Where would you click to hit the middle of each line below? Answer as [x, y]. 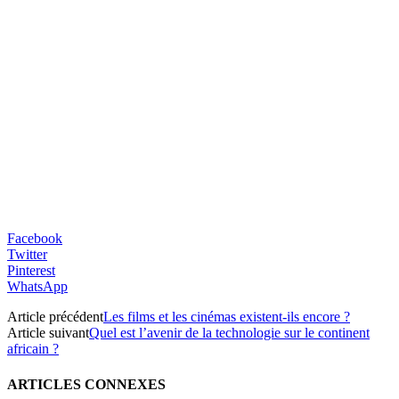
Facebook [35, 239]
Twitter [27, 255]
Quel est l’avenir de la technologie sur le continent [229, 333]
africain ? [33, 349]
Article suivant [48, 333]
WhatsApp [37, 287]
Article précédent [55, 317]
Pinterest [31, 271]
